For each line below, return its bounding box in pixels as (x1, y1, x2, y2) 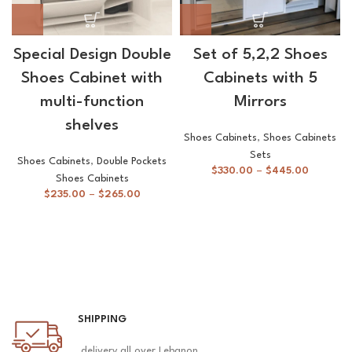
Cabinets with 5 (203, 71, 317, 87)
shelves (65, 118, 119, 134)
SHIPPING (78, 314, 127, 325)
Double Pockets (97, 156, 167, 167)
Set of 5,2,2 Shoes (192, 47, 328, 64)
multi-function (40, 94, 144, 111)
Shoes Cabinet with (21, 71, 163, 87)
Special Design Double (13, 47, 171, 64)
